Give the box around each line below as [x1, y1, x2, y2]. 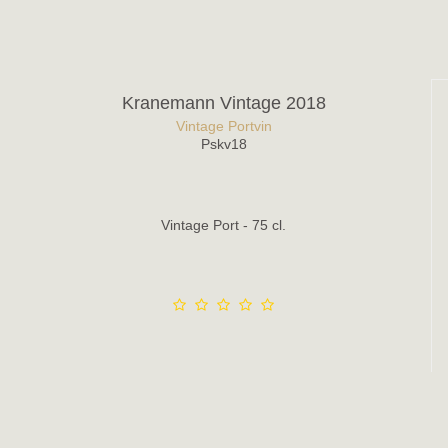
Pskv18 [200, 136, 247, 153]
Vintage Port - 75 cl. [161, 217, 287, 234]
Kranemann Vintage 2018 [121, 93, 326, 114]
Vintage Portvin [175, 118, 272, 135]
